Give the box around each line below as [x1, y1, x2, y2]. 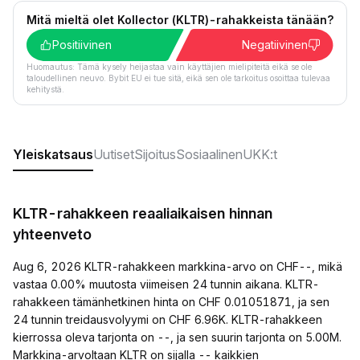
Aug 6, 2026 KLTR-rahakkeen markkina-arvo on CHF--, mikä [13, 260, 342, 273]
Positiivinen [52, 38, 112, 51]
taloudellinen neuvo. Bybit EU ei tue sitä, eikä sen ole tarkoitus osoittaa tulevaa [27, 73, 330, 83]
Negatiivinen [242, 38, 308, 51]
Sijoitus [134, 146, 176, 162]
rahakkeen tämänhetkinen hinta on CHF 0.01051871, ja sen [13, 295, 329, 309]
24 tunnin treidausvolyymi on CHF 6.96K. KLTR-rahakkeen [13, 313, 322, 326]
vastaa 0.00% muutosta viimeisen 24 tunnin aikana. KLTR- [13, 277, 319, 291]
